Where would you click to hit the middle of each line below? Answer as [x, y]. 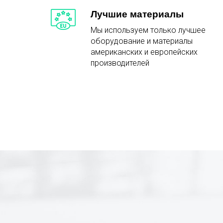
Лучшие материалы [137, 14]
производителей [120, 63]
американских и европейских [144, 52]
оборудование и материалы [142, 41]
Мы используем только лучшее [148, 30]
